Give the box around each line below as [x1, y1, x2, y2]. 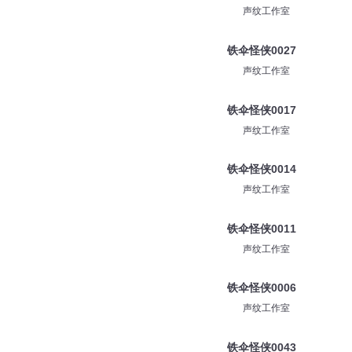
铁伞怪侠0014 [226, 163, 296, 176]
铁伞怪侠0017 [226, 103, 296, 116]
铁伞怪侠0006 [226, 281, 296, 295]
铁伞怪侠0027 [226, 43, 296, 57]
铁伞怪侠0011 [226, 222, 296, 235]
